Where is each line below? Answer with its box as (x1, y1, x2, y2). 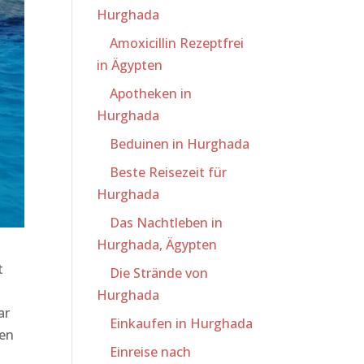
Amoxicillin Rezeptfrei (110, 34, 245, 52)
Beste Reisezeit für (110, 163, 227, 181)
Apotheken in (110, 84, 193, 102)
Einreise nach (110, 343, 192, 361)
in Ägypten (97, 56, 163, 74)
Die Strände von (110, 264, 209, 282)
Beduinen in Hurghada (110, 135, 250, 153)
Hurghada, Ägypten (97, 236, 218, 253)
